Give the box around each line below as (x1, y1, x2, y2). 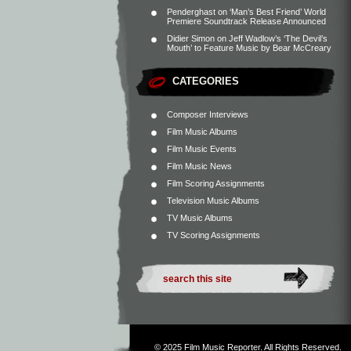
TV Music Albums (167, 213, 233, 223)
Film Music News (167, 161, 232, 171)
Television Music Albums (167, 196, 259, 205)
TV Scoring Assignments (167, 230, 260, 240)
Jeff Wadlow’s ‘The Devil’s (229, 34, 327, 43)
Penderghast (167, 7, 215, 16)
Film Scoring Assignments (167, 179, 265, 188)
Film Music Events (167, 144, 237, 154)
